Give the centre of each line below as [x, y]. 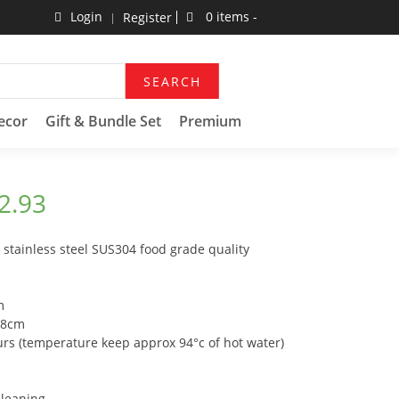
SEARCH [172, 81]
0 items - [230, 16]
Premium [210, 121]
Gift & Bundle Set [103, 121]
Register [147, 17]
